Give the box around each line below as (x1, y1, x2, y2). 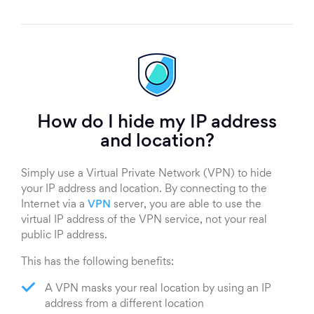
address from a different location (45, 299, 204, 309)
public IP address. (21, 230, 107, 240)
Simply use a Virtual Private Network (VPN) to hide (21, 168, 272, 179)
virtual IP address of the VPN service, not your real (21, 214, 267, 225)
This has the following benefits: (21, 257, 174, 267)
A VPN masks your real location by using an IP (45, 283, 271, 294)
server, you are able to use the (111, 199, 261, 210)
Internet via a (21, 199, 88, 210)
